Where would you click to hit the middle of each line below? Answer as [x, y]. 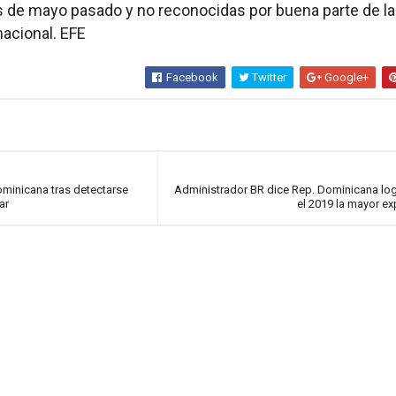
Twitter [268, 77]
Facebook [191, 77]
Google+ [346, 77]
